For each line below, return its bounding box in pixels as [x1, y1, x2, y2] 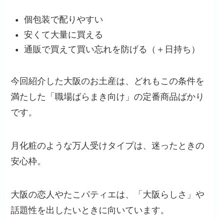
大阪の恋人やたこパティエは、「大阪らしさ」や [11, 189, 205, 199]
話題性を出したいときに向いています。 [11, 205, 170, 215]
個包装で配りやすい [24, 15, 104, 25]
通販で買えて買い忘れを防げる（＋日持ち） [24, 44, 200, 55]
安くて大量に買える [24, 29, 104, 40]
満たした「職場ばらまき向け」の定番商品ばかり [11, 91, 205, 102]
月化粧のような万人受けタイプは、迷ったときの [11, 140, 205, 151]
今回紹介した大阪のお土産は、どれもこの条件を [11, 76, 205, 86]
